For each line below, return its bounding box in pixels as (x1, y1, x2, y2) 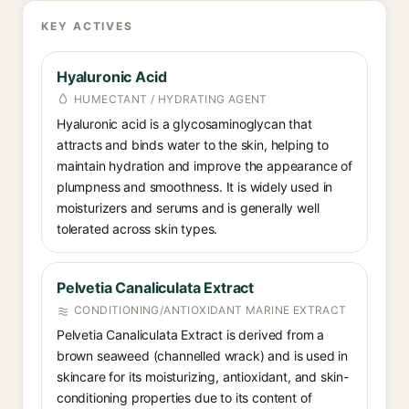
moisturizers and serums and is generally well (57, 200, 320, 215)
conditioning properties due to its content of (57, 390, 312, 405)
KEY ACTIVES (41, 19, 134, 33)
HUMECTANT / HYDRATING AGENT (74, 92, 267, 106)
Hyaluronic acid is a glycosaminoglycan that (57, 116, 312, 131)
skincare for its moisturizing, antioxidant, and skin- (57, 369, 349, 384)
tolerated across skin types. (57, 221, 218, 236)
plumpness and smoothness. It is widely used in (57, 179, 333, 194)
